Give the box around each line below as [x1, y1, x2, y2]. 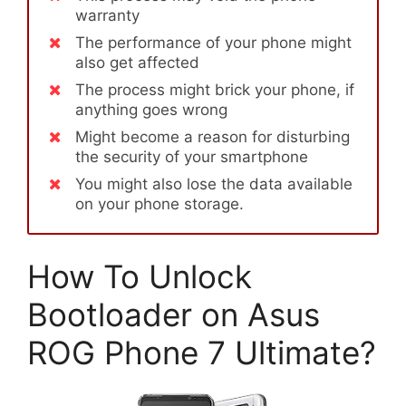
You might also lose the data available [75, 174, 353, 193]
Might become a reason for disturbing [75, 127, 350, 146]
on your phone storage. [75, 194, 244, 213]
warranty [75, 5, 140, 24]
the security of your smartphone [75, 147, 308, 166]
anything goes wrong [75, 100, 227, 119]
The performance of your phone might [75, 33, 352, 52]
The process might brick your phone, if [75, 80, 354, 99]
